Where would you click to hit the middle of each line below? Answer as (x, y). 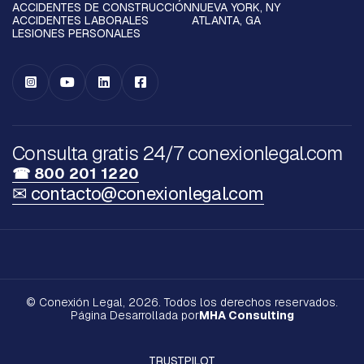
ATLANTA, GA (226, 20)
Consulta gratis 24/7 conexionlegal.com (178, 153)
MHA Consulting (246, 315)
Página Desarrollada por (134, 315)
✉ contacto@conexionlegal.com (138, 193)
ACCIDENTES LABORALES (80, 20)
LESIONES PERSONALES (76, 33)
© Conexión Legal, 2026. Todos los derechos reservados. (182, 302)
